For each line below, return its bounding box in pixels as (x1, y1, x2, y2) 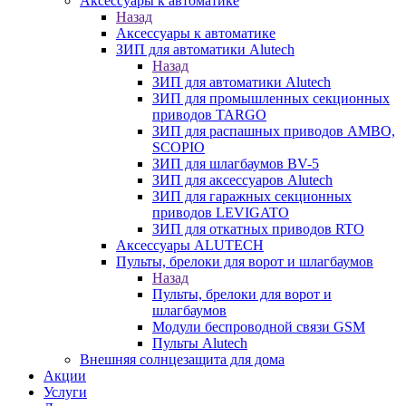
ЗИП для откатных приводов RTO (152, 221, 364, 237)
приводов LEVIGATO (152, 205, 289, 220)
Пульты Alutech (152, 335, 247, 351)
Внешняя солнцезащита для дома (80, 352, 285, 367)
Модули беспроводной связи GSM (152, 319, 365, 334)
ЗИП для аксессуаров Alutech (152, 172, 333, 188)
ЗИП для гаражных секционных (152, 188, 352, 204)
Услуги (43, 384, 87, 400)
